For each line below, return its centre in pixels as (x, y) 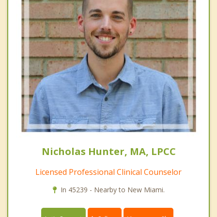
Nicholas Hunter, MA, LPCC (108, 151)
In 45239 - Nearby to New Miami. (112, 189)
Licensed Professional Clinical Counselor (108, 172)
